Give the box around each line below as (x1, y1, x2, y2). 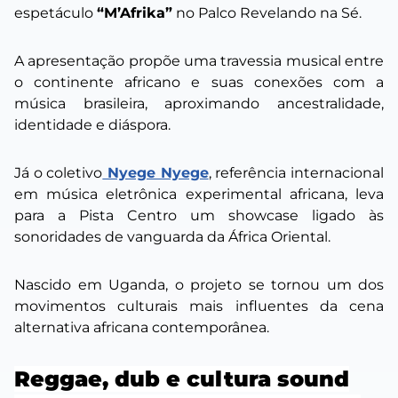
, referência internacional (208, 164, 385, 182)
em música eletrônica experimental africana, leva (14, 186, 384, 203)
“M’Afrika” (97, 4, 172, 22)
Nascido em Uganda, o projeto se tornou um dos (14, 276, 384, 294)
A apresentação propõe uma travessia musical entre (14, 52, 384, 70)
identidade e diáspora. (14, 116, 171, 134)
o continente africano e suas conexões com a (14, 74, 384, 92)
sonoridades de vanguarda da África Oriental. (14, 228, 330, 246)
